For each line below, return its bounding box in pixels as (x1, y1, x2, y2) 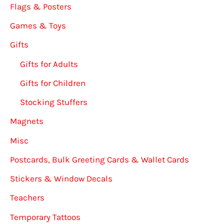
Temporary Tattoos (10, 211, 80, 222)
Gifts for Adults (20, 58, 78, 69)
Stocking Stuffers (20, 97, 87, 107)
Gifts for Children (20, 77, 85, 88)
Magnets (10, 116, 43, 126)
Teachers (10, 192, 44, 203)
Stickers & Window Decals (10, 173, 112, 184)
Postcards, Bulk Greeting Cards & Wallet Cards (10, 154, 189, 164)
